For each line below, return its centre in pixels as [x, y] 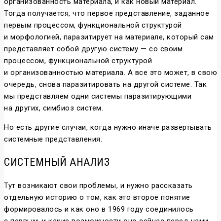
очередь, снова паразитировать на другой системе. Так [105, 85]
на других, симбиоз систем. [54, 108]
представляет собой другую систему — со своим [93, 49]
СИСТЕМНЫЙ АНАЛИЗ [57, 162]
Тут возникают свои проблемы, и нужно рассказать [98, 186]
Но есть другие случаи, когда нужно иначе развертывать [108, 128]
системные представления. [53, 139]
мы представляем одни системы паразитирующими [98, 96]
